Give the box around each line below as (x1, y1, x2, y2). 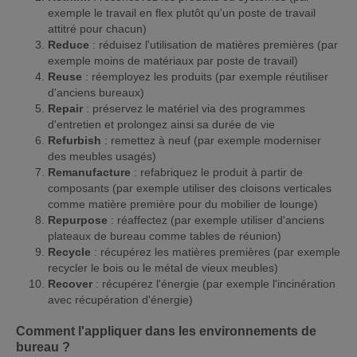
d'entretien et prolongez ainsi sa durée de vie (48, 117, 275, 131)
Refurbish (48, 133, 101, 147)
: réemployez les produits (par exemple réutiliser (85, 69, 328, 83)
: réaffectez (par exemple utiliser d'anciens (108, 213, 324, 226)
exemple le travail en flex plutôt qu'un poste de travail (48, 6, 316, 19)
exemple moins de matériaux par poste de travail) (48, 53, 298, 67)
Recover (48, 277, 92, 290)
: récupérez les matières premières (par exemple (91, 245, 340, 258)
